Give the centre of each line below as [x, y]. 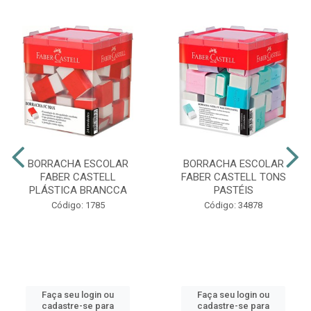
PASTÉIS [233, 191]
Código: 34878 [233, 205]
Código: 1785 [78, 205]
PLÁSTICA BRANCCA [78, 191]
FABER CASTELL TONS [233, 177]
